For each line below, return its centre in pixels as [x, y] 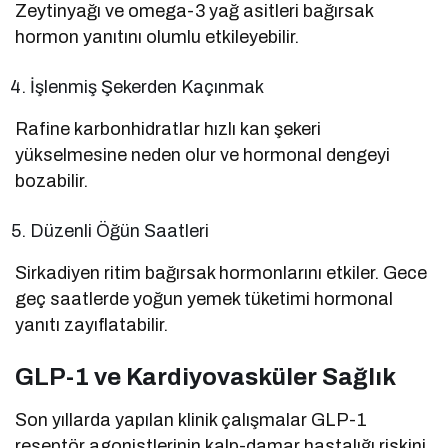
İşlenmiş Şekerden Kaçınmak [147, 87]
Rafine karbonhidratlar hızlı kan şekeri [168, 129]
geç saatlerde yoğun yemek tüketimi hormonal [204, 299]
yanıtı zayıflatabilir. [92, 325]
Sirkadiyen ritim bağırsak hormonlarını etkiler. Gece [221, 273]
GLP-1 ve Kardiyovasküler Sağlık [205, 377]
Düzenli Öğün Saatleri [120, 231]
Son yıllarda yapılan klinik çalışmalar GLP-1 [191, 420]
